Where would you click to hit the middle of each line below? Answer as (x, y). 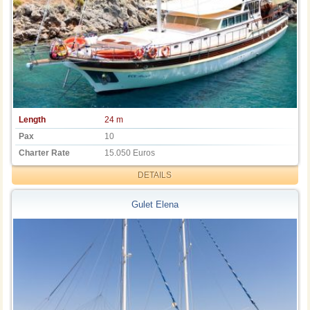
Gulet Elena (155, 204)
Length (33, 119)
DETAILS (155, 175)
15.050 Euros (130, 153)
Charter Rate (45, 153)
